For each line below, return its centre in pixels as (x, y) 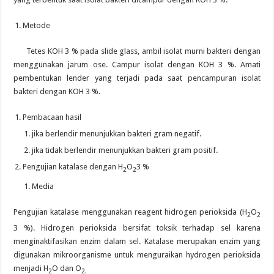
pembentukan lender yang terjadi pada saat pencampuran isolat (137, 78)
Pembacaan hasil (52, 117)
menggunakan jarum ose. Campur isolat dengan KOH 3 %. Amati (137, 64)
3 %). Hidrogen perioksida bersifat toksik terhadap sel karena (137, 228)
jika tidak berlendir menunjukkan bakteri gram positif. (125, 150)
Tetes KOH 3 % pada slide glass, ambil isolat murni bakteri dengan (137, 51)
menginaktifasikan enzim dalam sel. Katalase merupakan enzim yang (137, 242)
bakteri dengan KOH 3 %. (57, 91)
